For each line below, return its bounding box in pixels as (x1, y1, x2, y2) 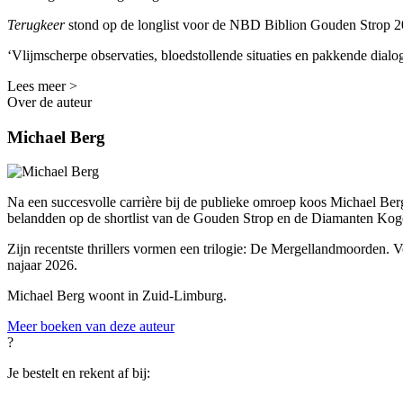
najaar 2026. (7, 257, 77, 273)
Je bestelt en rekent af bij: (7, 365, 150, 381)
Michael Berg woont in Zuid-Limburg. (7, 288, 227, 304)
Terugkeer (7, 16, 68, 32)
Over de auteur (7, 94, 92, 110)
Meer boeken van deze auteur (7, 318, 175, 335)
